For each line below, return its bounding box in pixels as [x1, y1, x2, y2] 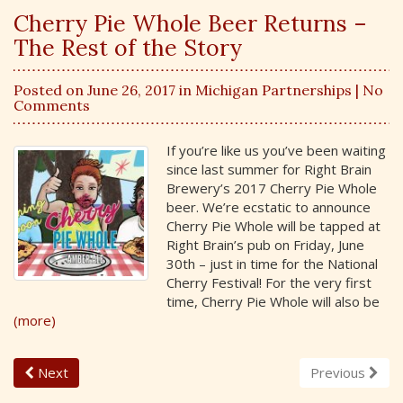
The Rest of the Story [13, 32, 242, 62]
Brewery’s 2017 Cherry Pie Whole [166, 178, 377, 197]
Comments [13, 96, 90, 114]
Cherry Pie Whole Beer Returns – [13, 8, 367, 38]
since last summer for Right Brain [166, 159, 372, 178]
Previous [310, 363, 369, 381]
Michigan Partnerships [195, 81, 352, 99]
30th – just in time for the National [166, 254, 378, 273]
